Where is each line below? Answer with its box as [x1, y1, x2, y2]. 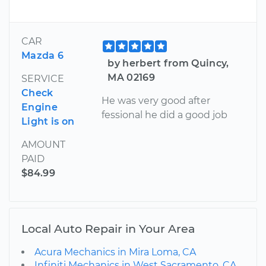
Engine [21, 101, 58, 113]
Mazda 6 [21, 49, 64, 61]
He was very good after [102, 94, 211, 106]
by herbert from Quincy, [107, 57, 229, 69]
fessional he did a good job [102, 109, 228, 121]
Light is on [21, 115, 75, 127]
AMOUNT [21, 138, 65, 150]
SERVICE [21, 72, 64, 84]
